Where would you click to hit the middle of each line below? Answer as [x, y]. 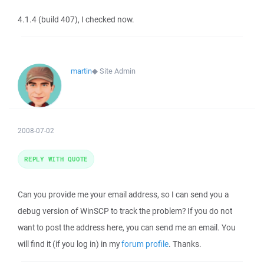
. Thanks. [185, 244]
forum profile [145, 244]
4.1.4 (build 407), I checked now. [76, 19]
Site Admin [118, 71]
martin [81, 71]
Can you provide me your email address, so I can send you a [123, 194]
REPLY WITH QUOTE [56, 159]
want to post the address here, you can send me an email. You [127, 227]
